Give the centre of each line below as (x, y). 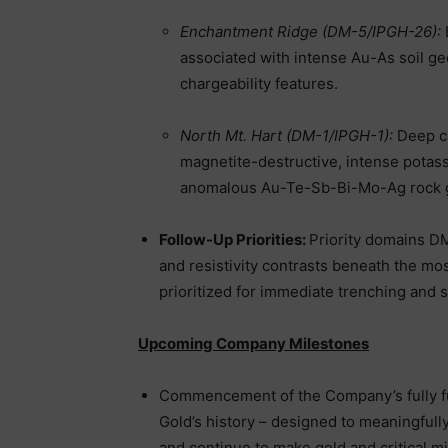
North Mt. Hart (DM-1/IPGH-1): (288, 135)
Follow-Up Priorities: (234, 239)
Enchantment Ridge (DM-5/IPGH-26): (312, 31)
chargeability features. (259, 83)
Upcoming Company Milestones (253, 343)
